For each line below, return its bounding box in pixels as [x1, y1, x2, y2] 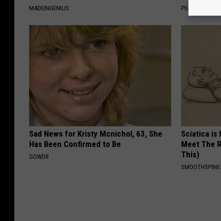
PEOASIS [181, 4, 204, 12]
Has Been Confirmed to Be [29, 139, 121, 149]
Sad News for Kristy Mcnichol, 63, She [29, 129, 162, 139]
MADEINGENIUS [29, 4, 69, 12]
